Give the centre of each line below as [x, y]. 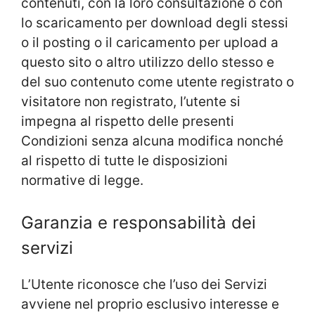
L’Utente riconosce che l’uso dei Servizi [144, 285]
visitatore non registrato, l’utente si [131, 101]
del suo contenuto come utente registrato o [157, 82]
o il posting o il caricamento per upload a [150, 42]
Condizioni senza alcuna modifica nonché [152, 141]
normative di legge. [82, 180]
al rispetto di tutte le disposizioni [124, 160]
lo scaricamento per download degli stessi [155, 22]
